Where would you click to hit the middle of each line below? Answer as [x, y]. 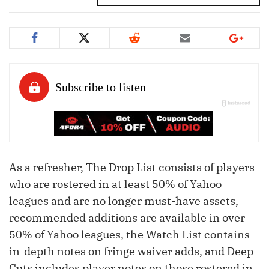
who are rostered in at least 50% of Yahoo [115, 184]
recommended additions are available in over [127, 218]
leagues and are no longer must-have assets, [124, 201]
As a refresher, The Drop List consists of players [132, 168]
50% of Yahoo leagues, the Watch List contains [129, 235]
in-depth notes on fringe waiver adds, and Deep [131, 252]
